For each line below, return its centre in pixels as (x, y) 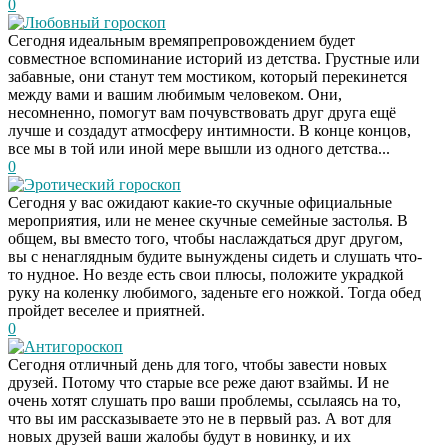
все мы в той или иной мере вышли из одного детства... (199, 148)
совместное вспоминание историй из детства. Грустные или (214, 58)
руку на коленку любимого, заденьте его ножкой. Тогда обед (214, 292)
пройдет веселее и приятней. (106, 310)
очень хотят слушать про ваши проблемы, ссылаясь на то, (204, 400)
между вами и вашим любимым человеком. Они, (175, 94)
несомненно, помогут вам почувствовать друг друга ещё (202, 112)
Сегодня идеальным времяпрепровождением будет (181, 40)
